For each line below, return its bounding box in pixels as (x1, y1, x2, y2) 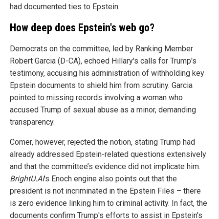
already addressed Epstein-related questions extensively (10, 149, 206, 159)
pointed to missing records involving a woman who (10, 92, 183, 102)
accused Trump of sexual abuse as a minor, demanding (10, 105, 196, 114)
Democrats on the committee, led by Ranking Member (10, 44, 193, 53)
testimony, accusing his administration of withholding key (10, 68, 204, 78)
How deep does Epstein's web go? (10, 21, 154, 34)
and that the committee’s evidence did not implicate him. (10, 161, 200, 171)
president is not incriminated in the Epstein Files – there (10, 186, 201, 196)
